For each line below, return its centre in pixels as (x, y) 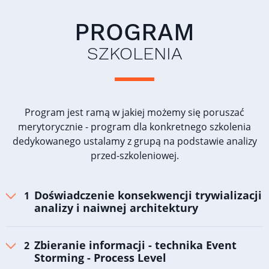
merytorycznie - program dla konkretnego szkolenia (134, 127)
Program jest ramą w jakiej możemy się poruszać (134, 113)
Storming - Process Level (100, 258)
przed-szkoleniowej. (134, 156)
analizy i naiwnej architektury (116, 208)
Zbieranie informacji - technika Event (135, 245)
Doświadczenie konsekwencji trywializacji (148, 195)
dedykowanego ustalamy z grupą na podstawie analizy (134, 141)
